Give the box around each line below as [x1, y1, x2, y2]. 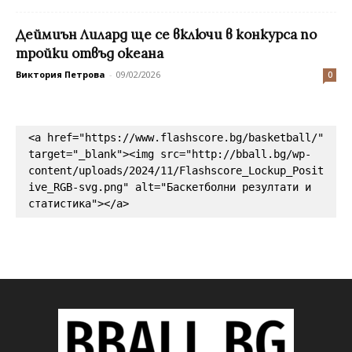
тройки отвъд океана [16, 44, 163, 62]
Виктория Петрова [16, 68, 105, 80]
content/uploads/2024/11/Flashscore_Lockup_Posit [28, 163, 324, 177]
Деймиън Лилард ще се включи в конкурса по [16, 25, 317, 43]
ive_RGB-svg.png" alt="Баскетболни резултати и [28, 180, 311, 193]
